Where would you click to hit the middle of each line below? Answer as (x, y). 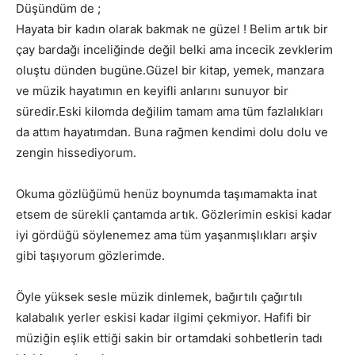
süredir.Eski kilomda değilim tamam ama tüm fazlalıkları (170, 111)
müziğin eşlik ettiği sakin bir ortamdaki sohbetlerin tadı (169, 338)
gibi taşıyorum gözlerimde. (90, 256)
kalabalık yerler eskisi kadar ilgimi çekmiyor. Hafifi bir (164, 317)
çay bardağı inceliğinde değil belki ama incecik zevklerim (174, 50)
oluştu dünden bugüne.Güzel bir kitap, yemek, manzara (170, 70)
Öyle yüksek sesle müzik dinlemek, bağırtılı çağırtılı (159, 297)
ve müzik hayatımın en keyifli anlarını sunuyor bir (152, 91)
